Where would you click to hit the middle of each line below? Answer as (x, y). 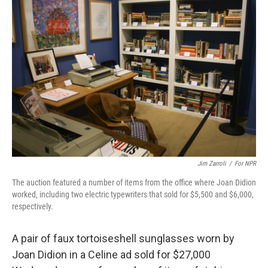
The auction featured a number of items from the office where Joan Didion (134, 182)
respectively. (33, 206)
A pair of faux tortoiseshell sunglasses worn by (123, 238)
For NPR (245, 164)
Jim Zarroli (212, 164)
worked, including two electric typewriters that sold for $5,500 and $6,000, (133, 194)
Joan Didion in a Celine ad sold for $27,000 (111, 255)
